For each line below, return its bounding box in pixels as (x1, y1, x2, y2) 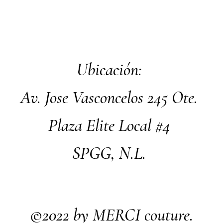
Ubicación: (76, 59, 142, 80)
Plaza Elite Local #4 (48, 115, 170, 136)
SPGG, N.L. (72, 143, 146, 164)
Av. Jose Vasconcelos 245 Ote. (20, 87, 198, 108)
